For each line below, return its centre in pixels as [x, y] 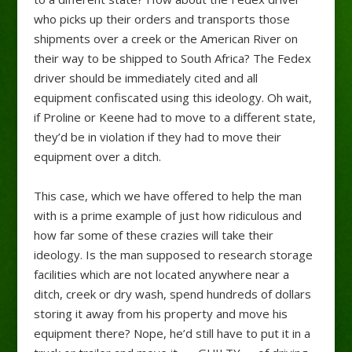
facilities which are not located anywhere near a [161, 274]
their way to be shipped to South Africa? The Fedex [172, 58]
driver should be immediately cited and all [145, 77]
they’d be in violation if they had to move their [157, 136]
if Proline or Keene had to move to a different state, [174, 117]
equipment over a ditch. [97, 156]
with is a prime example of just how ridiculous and [167, 215]
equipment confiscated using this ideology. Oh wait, [172, 97]
